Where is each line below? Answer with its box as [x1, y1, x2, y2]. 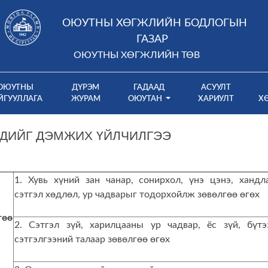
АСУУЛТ [201, 84, 232, 91]
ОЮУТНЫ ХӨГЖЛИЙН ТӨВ [73, 50, 200, 60]
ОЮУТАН [127, 95, 164, 102]
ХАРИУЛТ [198, 95, 234, 102]
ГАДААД [133, 84, 165, 91]
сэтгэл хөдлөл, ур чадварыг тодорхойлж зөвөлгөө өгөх [14, 190, 260, 199]
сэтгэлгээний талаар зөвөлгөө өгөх [14, 234, 170, 244]
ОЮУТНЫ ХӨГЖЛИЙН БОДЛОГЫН [62, 18, 247, 29]
